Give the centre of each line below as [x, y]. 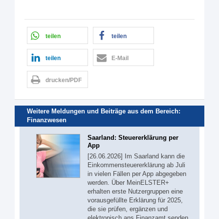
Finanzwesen [47, 120]
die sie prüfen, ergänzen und [128, 209]
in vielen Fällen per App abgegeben [137, 174]
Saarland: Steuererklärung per [133, 137]
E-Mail [120, 58]
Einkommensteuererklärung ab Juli [136, 165]
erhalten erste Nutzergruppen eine [135, 191]
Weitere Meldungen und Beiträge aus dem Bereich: [104, 111]
